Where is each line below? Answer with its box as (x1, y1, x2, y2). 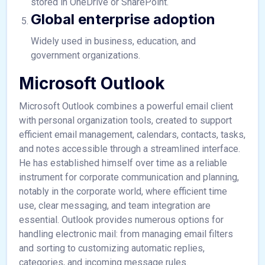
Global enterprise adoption (31, 11, 215, 28)
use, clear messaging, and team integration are (19, 200, 211, 211)
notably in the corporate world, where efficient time (19, 186, 227, 197)
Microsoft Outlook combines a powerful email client (19, 101, 233, 112)
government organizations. (31, 50, 140, 61)
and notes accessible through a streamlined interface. (19, 143, 240, 154)
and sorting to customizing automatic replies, (19, 243, 205, 254)
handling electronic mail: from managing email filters (19, 228, 233, 240)
